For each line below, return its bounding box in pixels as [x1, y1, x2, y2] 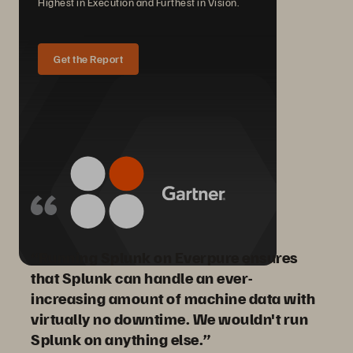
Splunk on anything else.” [31, 329, 211, 350]
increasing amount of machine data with [31, 288, 315, 309]
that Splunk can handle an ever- [31, 267, 253, 288]
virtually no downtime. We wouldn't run [31, 308, 308, 329]
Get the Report [54, 52, 123, 66]
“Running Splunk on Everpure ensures [31, 247, 298, 268]
